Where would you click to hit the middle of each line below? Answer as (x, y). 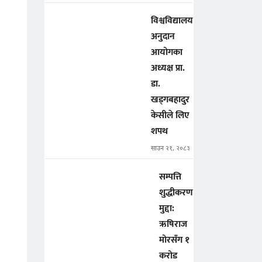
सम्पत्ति (170, 177)
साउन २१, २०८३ (170, 149)
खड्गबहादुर (170, 100)
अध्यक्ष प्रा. (168, 68)
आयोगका (167, 53)
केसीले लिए (170, 116)
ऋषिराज (173, 225)
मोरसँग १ (174, 240)
